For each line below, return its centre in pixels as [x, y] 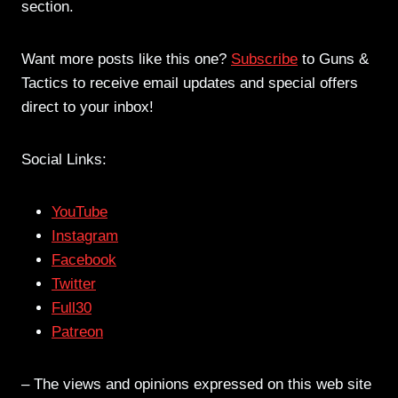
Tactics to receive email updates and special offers [190, 84]
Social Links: [64, 160]
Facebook [84, 260]
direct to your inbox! [88, 107]
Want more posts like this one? [126, 60]
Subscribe [264, 60]
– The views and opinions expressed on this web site [196, 385]
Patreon [77, 332]
